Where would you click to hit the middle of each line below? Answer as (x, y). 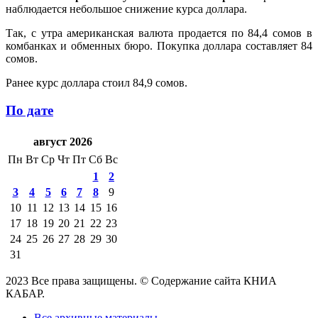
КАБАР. (25, 294)
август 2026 (62, 142)
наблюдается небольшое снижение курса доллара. (126, 9)
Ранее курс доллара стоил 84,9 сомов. (97, 82)
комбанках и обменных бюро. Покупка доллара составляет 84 (159, 45)
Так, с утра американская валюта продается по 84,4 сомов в (159, 33)
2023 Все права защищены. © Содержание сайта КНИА (141, 281)
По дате (29, 110)
